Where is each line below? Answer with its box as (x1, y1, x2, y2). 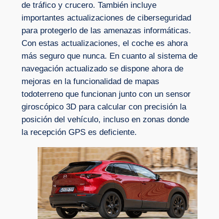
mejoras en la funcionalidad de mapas (21, 76, 159, 86)
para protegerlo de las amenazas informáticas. (21, 25, 191, 35)
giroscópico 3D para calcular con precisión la (21, 102, 186, 111)
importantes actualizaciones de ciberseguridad (21, 13, 191, 22)
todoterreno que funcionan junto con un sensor (21, 89, 191, 99)
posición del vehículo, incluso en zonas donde (21, 114, 189, 124)
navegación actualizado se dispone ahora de (21, 64, 183, 73)
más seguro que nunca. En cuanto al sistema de (21, 51, 197, 61)
